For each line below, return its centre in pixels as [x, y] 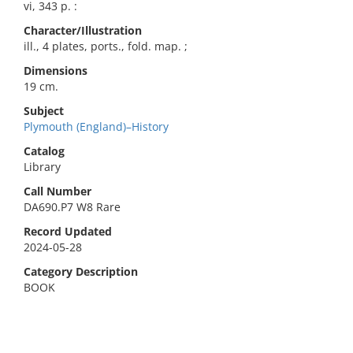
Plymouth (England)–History [96, 126]
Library [42, 167]
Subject [44, 111]
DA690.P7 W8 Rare [72, 207]
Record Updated [68, 231]
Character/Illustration [83, 30]
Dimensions [56, 71]
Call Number [58, 191]
